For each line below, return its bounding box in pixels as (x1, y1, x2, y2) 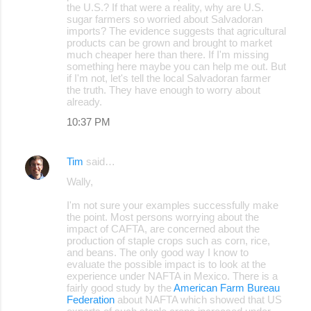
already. (67, 95, 102, 108)
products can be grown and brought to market (67, 36, 272, 49)
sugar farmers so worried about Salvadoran (67, 12, 262, 25)
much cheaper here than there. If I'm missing (67, 48, 269, 60)
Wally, (67, 175, 93, 187)
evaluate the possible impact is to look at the (67, 258, 266, 270)
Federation (67, 293, 115, 305)
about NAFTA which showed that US (115, 293, 282, 305)
